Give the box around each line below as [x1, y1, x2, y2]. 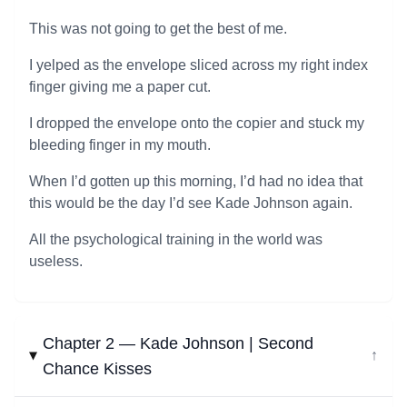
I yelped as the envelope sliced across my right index [29, 57, 368, 73]
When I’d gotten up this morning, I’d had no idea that [29, 174, 362, 189]
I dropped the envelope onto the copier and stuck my [29, 115, 364, 131]
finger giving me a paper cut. [29, 79, 211, 94]
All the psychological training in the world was [29, 232, 323, 247]
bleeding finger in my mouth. [29, 137, 211, 153]
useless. [29, 253, 83, 269]
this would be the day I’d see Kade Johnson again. [29, 195, 352, 211]
